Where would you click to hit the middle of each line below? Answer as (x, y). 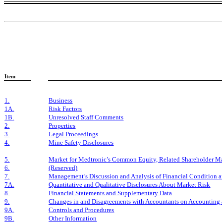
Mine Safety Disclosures (81, 142)
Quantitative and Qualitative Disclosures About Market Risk (130, 184)
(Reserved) (63, 167)
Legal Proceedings (74, 134)
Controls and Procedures (82, 210)
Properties (62, 125)
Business (61, 100)
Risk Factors (65, 109)
